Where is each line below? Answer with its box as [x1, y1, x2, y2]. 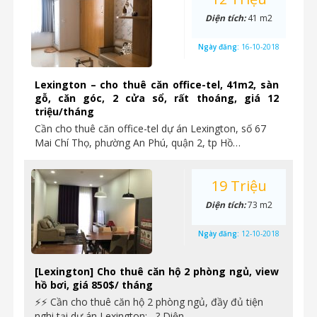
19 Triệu [211, 176, 267, 195]
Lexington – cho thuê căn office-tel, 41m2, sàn [35, 78, 279, 91]
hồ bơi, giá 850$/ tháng [35, 278, 153, 292]
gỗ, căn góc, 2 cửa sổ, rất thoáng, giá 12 [35, 91, 279, 105]
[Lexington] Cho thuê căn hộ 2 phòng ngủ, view [35, 265, 279, 278]
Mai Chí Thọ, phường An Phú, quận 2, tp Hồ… [35, 136, 241, 149]
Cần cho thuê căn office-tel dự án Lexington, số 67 [35, 122, 266, 135]
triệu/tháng [35, 105, 94, 118]
